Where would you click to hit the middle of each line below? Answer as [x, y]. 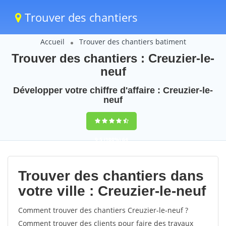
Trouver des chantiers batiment [132, 42]
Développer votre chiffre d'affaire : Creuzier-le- [113, 90]
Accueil [52, 42]
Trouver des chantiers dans [111, 176]
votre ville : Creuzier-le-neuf [112, 191]
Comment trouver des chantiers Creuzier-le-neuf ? [103, 210]
